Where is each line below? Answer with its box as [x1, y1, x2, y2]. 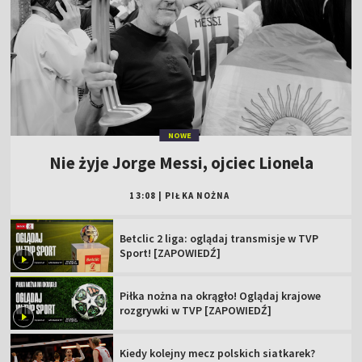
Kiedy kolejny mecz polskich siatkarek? [120, 345, 316, 360]
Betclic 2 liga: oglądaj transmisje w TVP [120, 231, 319, 246]
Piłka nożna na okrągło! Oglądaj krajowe [120, 288, 322, 303]
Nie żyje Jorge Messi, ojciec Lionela [48, 152, 314, 175]
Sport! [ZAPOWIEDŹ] [120, 246, 221, 261]
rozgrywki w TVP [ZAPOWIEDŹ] [120, 302, 272, 318]
